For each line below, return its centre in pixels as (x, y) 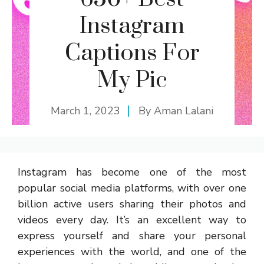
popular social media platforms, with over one (132, 188)
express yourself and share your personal (132, 236)
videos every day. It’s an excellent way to (132, 220)
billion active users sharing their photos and (132, 204)
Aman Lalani (184, 111)
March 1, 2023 (85, 111)
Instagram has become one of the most (132, 172)
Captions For (132, 53)
